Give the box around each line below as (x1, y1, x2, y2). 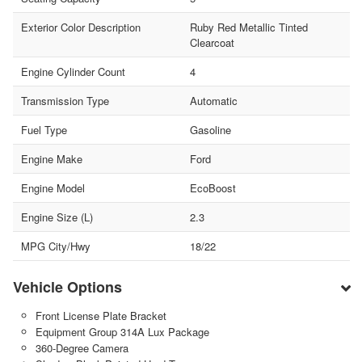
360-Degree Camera (35, 339, 128, 356)
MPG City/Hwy (21, 238, 90, 254)
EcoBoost (189, 179, 236, 196)
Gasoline (189, 121, 231, 137)
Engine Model (21, 179, 85, 196)
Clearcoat (189, 34, 234, 50)
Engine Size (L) (21, 208, 93, 225)
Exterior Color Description (21, 19, 141, 35)
